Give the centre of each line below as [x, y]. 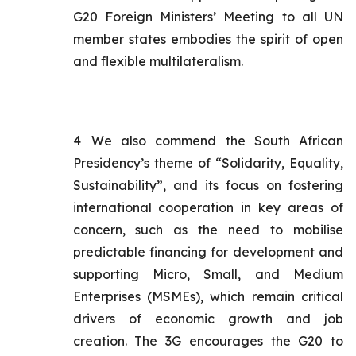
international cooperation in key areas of [208, 207]
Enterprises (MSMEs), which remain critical [208, 296]
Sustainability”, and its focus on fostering [208, 185]
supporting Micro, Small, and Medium [208, 274]
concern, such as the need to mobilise [208, 230]
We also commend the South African [217, 141]
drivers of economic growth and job [208, 319]
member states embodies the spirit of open [208, 39]
